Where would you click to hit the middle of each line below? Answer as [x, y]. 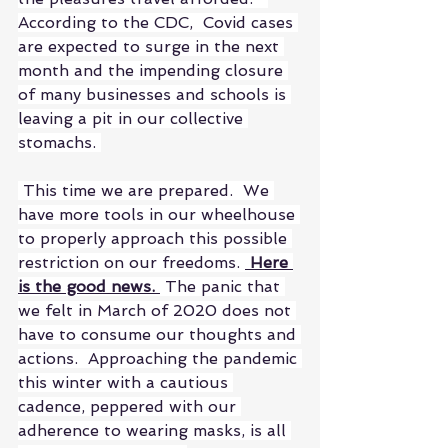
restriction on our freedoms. [131, 262]
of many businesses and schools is [154, 94]
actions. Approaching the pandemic [160, 358]
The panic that [222, 286]
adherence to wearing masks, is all [154, 430]
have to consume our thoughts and [159, 334]
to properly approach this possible [155, 238]
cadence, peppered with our [129, 406]
